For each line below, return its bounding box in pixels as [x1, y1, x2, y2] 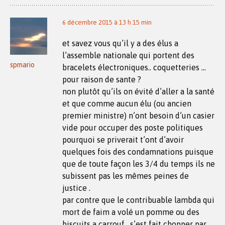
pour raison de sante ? [62, 74, 141, 84]
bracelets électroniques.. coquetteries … [62, 62, 206, 72]
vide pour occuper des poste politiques [62, 123, 203, 132]
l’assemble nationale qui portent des [62, 50, 194, 60]
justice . [62, 183, 90, 192]
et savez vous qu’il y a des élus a [62, 38, 178, 48]
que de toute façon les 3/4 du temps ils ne [62, 159, 215, 168]
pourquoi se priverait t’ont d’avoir [62, 135, 184, 144]
